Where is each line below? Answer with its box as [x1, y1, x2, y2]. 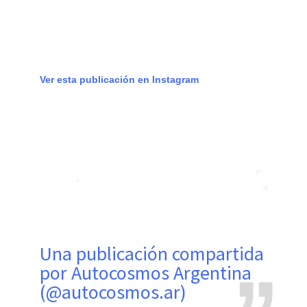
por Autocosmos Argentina [40, 260, 251, 285]
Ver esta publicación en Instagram [40, 73, 199, 85]
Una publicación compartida [40, 241, 52, 266]
